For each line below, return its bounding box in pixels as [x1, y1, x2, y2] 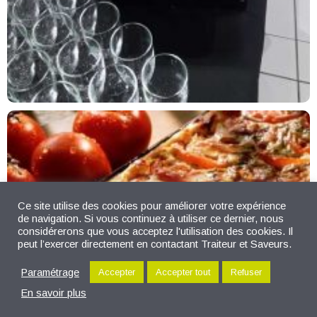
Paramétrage [21, 266, 79, 278]
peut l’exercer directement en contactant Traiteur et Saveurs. [18, 238, 292, 250]
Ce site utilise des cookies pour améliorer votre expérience [18, 200, 286, 212]
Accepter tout [156, 267, 210, 277]
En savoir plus [21, 287, 86, 299]
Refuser [231, 267, 262, 277]
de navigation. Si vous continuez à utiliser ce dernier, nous [18, 213, 284, 224]
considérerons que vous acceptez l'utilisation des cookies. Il [18, 226, 293, 237]
